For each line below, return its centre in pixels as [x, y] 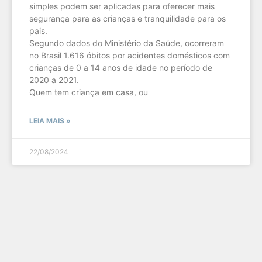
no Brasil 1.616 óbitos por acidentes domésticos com [130, 55]
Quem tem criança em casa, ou [89, 92]
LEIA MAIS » [50, 120]
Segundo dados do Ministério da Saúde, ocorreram [127, 43]
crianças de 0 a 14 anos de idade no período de [121, 67]
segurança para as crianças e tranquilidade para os [127, 18]
